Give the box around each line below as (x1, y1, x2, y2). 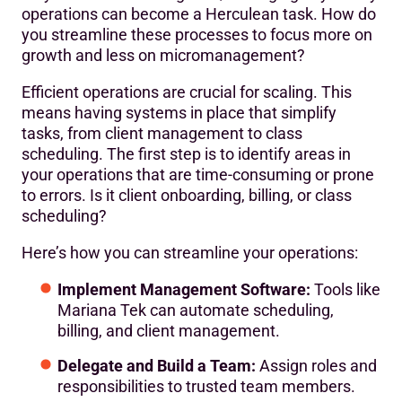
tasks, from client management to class (22, 123, 302, 143)
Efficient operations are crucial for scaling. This (22, 82, 352, 101)
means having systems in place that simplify (22, 102, 336, 122)
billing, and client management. (57, 320, 280, 340)
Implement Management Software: (57, 279, 310, 299)
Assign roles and (256, 355, 377, 375)
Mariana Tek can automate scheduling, (57, 300, 334, 319)
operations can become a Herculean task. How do (22, 4, 376, 23)
